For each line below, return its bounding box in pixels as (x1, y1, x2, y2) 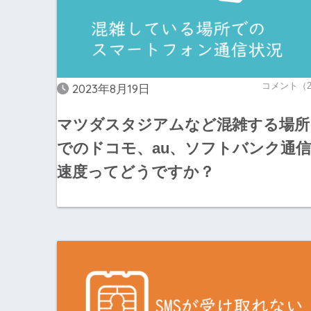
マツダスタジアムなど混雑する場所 (57, 115, 310, 133)
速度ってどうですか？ (57, 162, 215, 180)
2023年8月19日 (72, 81, 150, 96)
